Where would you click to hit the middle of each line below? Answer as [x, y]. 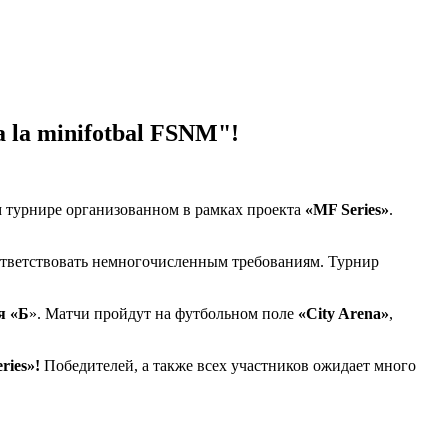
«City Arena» [343, 313]
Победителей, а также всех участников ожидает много [228, 365]
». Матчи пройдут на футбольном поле [163, 313]
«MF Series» [347, 209]
